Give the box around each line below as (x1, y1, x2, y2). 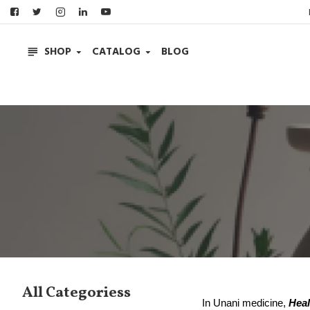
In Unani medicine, (202, 298, 289, 309)
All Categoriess (22, 282, 131, 304)
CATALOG (92, 44, 140, 59)
